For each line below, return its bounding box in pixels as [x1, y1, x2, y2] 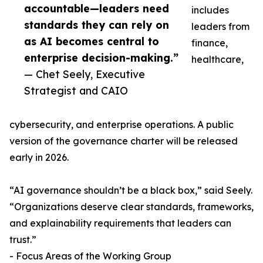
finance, [191, 37, 228, 49]
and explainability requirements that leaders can [9, 217, 231, 230]
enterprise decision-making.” [24, 51, 178, 65]
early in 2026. [9, 151, 69, 164]
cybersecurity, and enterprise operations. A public [9, 119, 234, 131]
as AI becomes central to [24, 35, 159, 48]
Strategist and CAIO [24, 84, 128, 97]
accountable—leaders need [24, 2, 169, 15]
